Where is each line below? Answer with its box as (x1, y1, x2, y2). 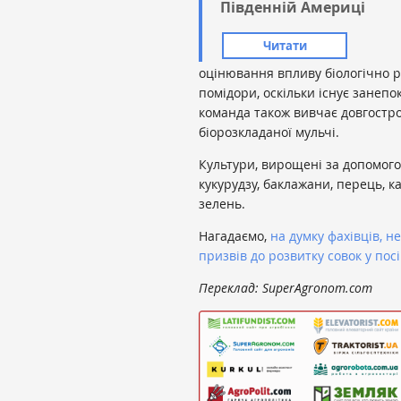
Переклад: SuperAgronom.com (199, 278, 372, 296)
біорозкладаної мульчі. (199, 123, 339, 141)
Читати (262, 37, 307, 54)
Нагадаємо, (199, 226, 270, 244)
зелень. (199, 194, 249, 212)
